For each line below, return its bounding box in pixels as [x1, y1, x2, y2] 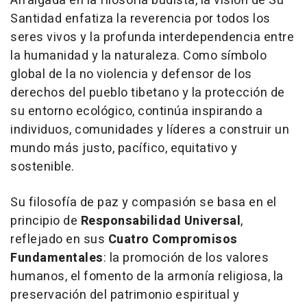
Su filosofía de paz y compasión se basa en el [10, 193, 277, 212]
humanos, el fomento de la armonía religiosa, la [10, 267, 284, 286]
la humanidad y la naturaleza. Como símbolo [10, 47, 267, 66]
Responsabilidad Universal [80, 212, 241, 231]
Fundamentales [10, 249, 103, 268]
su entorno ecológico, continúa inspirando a [10, 102, 263, 121]
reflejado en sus [10, 230, 108, 249]
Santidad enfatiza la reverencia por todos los [10, 10, 271, 29]
